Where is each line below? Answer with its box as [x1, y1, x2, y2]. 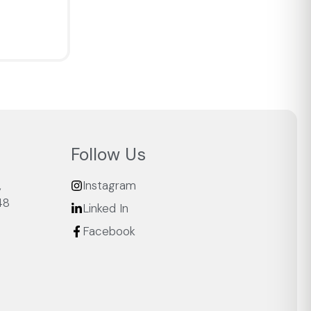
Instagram [82, 178, 136, 194]
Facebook [82, 224, 135, 239]
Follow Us [70, 143, 146, 167]
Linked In [82, 201, 128, 217]
